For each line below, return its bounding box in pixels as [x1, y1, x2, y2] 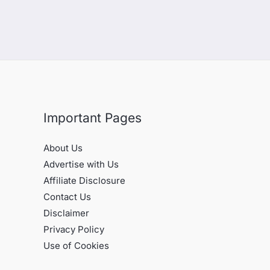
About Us [43, 142, 83, 154]
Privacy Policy [43, 224, 104, 236]
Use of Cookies [43, 240, 109, 252]
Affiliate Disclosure [43, 175, 125, 187]
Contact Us [43, 191, 91, 203]
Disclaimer [43, 207, 89, 219]
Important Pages [43, 110, 142, 126]
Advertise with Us [43, 159, 119, 171]
